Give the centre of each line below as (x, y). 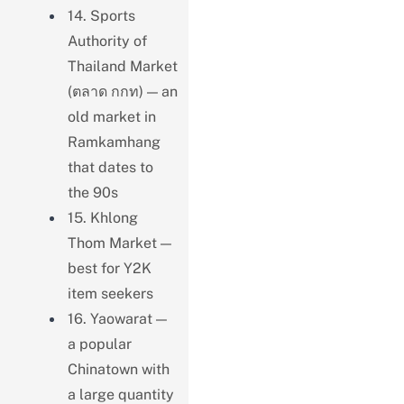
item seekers (110, 293)
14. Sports (101, 15)
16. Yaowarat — (117, 318)
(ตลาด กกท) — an (122, 91)
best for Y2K (109, 268)
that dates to (110, 167)
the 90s (92, 192)
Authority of (107, 41)
